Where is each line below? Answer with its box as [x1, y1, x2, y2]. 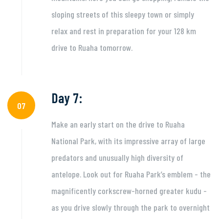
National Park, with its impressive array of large [51, 135, 205, 146]
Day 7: [51, 89, 83, 106]
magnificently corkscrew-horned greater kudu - [51, 185, 207, 196]
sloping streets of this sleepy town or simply [51, 9, 194, 20]
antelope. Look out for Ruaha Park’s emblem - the [51, 169, 211, 179]
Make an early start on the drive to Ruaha [51, 119, 185, 130]
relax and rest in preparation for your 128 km [51, 25, 196, 36]
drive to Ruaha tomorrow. [51, 42, 132, 53]
